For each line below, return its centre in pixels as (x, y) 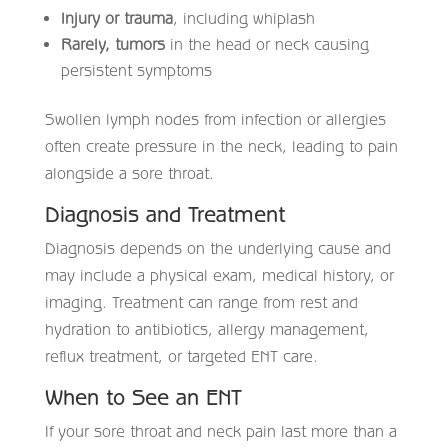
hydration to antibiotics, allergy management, (206, 328)
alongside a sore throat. (129, 172)
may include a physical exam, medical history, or (219, 274)
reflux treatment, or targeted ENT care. (181, 355)
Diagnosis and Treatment (164, 213)
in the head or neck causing (266, 43)
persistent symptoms (136, 69)
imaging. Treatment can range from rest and (201, 301)
